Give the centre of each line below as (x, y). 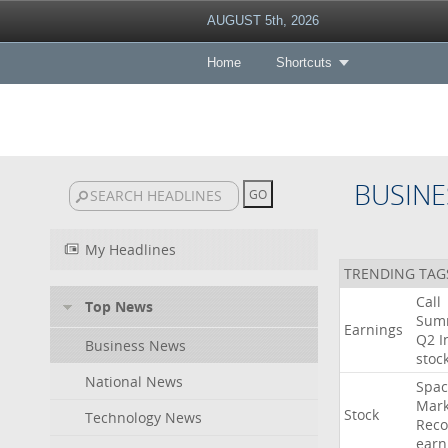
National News (134, 381)
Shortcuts (303, 62)
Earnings (373, 329)
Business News (135, 345)
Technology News (143, 417)
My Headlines (130, 249)
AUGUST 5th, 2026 (262, 20)
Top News (119, 306)
